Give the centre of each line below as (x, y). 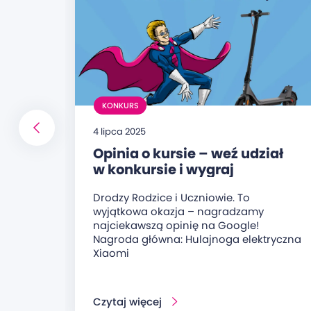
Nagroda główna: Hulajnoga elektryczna (197, 239)
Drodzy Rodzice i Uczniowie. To (172, 197)
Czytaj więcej (128, 302)
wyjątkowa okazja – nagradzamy (179, 211)
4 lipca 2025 (120, 131)
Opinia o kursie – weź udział (188, 153)
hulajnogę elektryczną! (174, 185)
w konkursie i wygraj (164, 169)
